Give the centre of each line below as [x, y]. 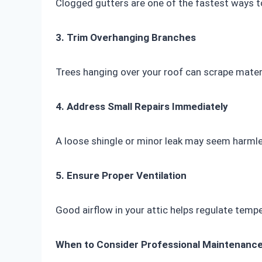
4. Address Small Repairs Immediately [142, 107]
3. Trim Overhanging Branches [126, 38]
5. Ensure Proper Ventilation [121, 176]
